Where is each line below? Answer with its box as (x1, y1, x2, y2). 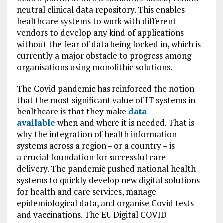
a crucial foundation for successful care (16, 151, 166, 163)
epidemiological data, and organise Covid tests (16, 197, 194, 209)
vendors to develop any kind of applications (16, 27, 184, 38)
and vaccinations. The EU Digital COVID (16, 209, 167, 220)
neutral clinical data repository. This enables (16, 4, 185, 15)
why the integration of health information (16, 128, 177, 140)
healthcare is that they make (16, 106, 128, 117)
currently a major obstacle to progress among (16, 50, 191, 61)
